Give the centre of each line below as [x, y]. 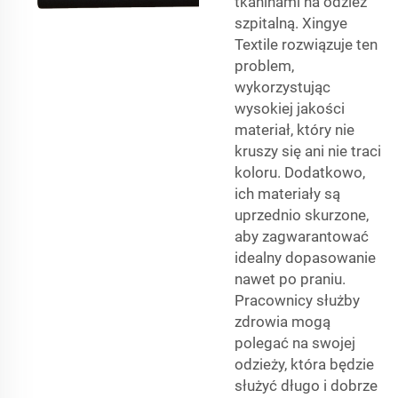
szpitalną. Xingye [291, 24]
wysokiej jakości [290, 109]
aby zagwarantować [302, 237]
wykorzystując [283, 88]
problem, [264, 66]
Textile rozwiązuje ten [306, 45]
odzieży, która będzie [304, 365]
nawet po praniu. [290, 279]
